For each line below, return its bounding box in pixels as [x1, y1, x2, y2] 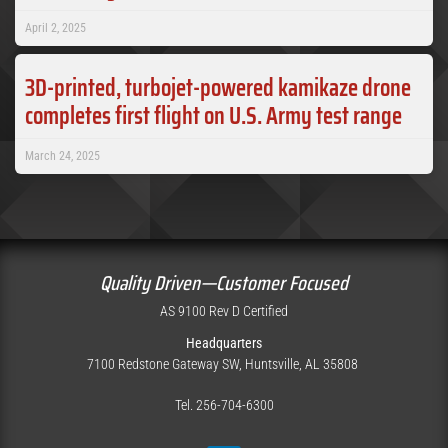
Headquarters [186, 335, 262, 352]
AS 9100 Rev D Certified [160, 303, 288, 320]
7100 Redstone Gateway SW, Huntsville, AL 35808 [87, 356, 361, 373]
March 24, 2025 [25, 149, 100, 164]
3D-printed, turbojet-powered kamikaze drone [25, 69, 411, 108]
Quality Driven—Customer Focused [100, 267, 348, 300]
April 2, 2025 [25, 21, 86, 36]
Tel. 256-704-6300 [174, 397, 274, 414]
